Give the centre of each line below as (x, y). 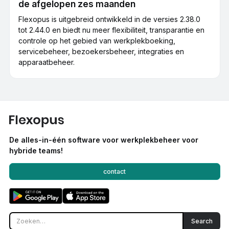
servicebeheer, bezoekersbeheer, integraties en (101, 51)
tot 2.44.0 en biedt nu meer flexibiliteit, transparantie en (111, 30)
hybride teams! (36, 151)
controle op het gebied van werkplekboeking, (97, 40)
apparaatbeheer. (47, 62)
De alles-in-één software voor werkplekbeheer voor (104, 140)
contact (114, 171)
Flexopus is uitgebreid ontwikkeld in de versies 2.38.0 (109, 19)
